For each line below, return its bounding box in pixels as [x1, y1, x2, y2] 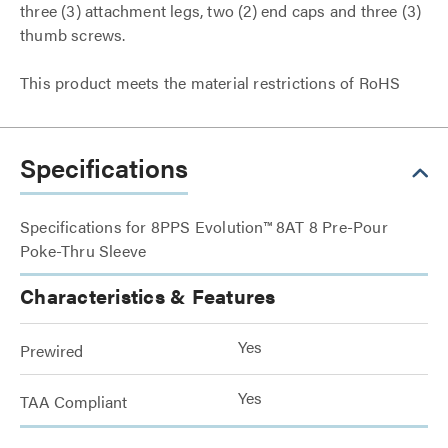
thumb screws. [20, 23, 126, 47]
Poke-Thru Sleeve [20, 239, 147, 263]
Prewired [20, 339, 83, 363]
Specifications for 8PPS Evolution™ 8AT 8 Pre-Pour [20, 215, 388, 239]
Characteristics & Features [20, 281, 276, 311]
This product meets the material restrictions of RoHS [20, 71, 401, 95]
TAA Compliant [20, 390, 127, 414]
